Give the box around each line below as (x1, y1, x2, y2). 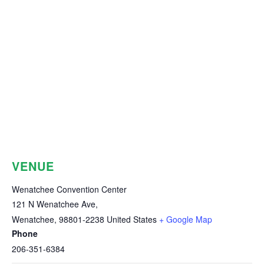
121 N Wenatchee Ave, (12, 197, 98, 210)
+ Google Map (159, 213, 212, 225)
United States (107, 213, 157, 225)
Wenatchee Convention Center (12, 183, 127, 195)
